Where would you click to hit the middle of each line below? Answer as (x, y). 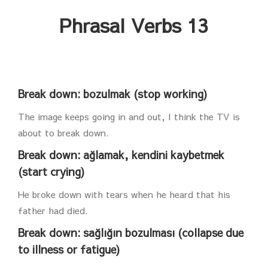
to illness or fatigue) (69, 249)
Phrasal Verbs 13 (134, 25)
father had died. (53, 210)
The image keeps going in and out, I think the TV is (129, 116)
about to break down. (63, 133)
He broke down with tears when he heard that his (124, 194)
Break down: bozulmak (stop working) (112, 94)
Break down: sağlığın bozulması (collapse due (131, 232)
